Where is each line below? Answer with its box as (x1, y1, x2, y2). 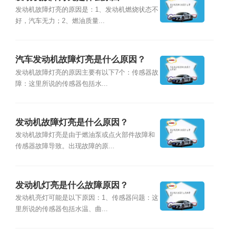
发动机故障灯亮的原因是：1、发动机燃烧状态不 (15, 6, 158, 13)
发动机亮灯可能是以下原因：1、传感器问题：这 (15, 194, 158, 202)
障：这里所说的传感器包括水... (15, 80, 108, 87)
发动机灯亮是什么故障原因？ (15, 180, 128, 191)
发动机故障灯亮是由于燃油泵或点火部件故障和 (15, 131, 155, 139)
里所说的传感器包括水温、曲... (15, 205, 108, 213)
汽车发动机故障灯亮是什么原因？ (15, 55, 146, 65)
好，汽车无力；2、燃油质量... (15, 17, 105, 25)
